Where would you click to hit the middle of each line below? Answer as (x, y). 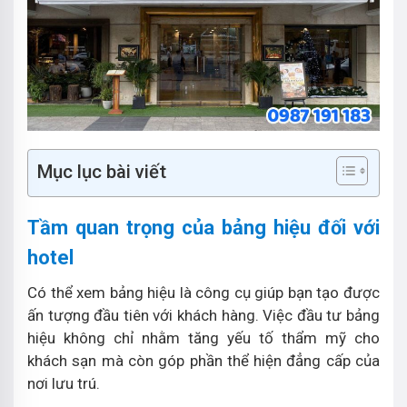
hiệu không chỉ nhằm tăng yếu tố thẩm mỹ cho (203, 338)
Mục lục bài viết (102, 171)
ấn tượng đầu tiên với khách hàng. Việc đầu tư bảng (203, 315)
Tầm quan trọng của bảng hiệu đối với (203, 227)
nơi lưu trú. (65, 383)
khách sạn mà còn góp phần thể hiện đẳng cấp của (203, 360)
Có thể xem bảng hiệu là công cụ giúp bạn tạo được (203, 292)
